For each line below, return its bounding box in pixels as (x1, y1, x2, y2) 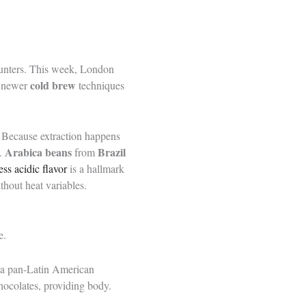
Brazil (98, 143, 126, 160)
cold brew (30, 77, 76, 93)
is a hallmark (67, 161, 124, 176)
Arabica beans (5, 143, 72, 160)
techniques (76, 78, 124, 92)
